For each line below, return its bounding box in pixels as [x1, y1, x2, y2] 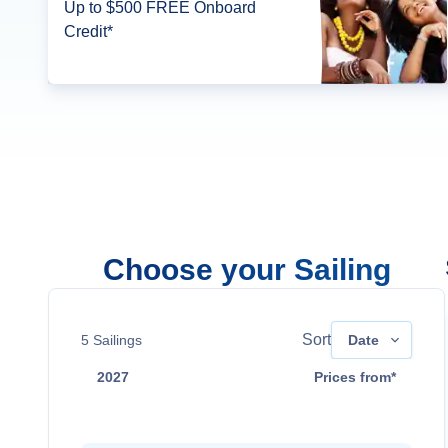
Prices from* [314, 369, 397, 385]
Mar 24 [97, 410, 146, 427]
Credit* [64, 23, 113, 40]
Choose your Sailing [102, 253, 391, 286]
